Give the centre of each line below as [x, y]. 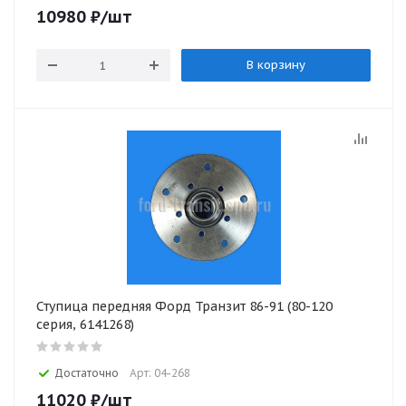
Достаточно [87, 373]
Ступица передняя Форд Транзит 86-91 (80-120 [184, 306]
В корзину [275, 65]
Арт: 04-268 [160, 373]
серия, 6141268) [85, 324]
